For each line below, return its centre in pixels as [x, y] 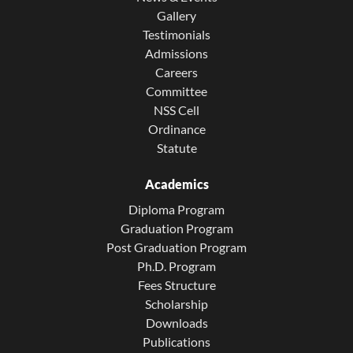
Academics [176, 184]
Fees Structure [176, 284]
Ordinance [176, 128]
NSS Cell [176, 110]
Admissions [176, 53]
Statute [176, 147]
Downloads [176, 322]
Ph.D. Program [176, 266]
